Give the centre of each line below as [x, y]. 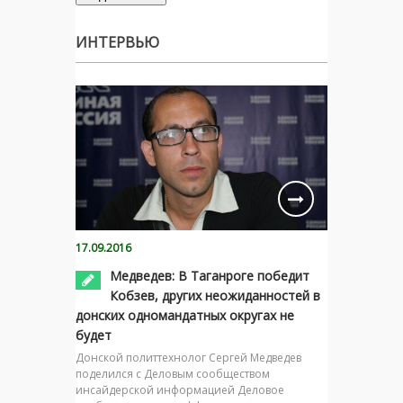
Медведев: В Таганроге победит [210, 275]
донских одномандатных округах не [185, 315]
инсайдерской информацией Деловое [180, 390]
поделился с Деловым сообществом [173, 373]
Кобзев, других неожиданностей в [215, 295]
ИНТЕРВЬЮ [117, 42]
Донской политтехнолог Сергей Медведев [188, 357]
